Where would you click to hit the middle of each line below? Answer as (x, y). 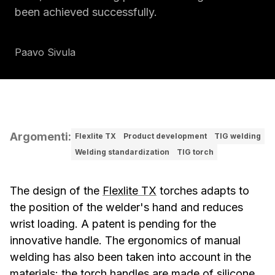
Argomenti (39, 137)
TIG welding (238, 136)
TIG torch (195, 152)
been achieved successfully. (86, 12)
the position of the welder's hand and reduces (126, 207)
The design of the (56, 191)
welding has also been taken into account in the (130, 257)
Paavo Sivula (45, 52)
